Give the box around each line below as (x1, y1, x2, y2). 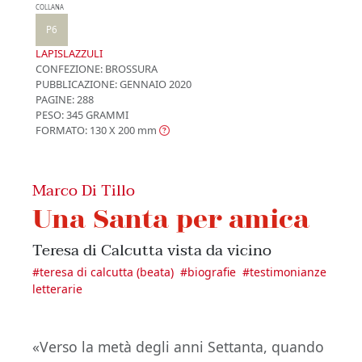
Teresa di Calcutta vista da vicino (32, 237, 271, 264)
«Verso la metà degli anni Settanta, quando (32, 337, 324, 357)
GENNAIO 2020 (117, 77, 192, 92)
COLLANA (36, 3, 64, 12)
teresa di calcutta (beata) (40, 264, 174, 280)
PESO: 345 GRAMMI (36, 107, 128, 123)
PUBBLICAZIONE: (36, 77, 117, 92)
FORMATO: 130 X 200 (36, 123, 135, 138)
